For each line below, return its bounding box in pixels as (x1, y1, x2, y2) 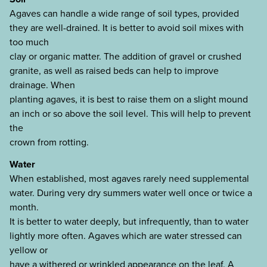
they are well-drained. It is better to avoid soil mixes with (10, 21, 244, 35)
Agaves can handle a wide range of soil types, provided (10, 7, 239, 21)
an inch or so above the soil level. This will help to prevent (10, 107, 251, 121)
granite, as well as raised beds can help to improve (10, 64, 219, 78)
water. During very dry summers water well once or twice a (10, 186, 252, 200)
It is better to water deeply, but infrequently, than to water (10, 215, 249, 229)
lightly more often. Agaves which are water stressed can (10, 229, 242, 243)
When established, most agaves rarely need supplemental (10, 172, 249, 186)
